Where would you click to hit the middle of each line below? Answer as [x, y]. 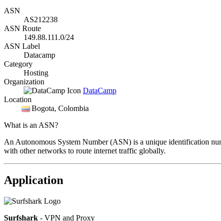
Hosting [36, 73]
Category [18, 64]
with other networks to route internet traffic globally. [85, 150]
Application [34, 180]
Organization [24, 81]
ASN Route [22, 28]
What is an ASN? [31, 125]
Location [18, 99]
